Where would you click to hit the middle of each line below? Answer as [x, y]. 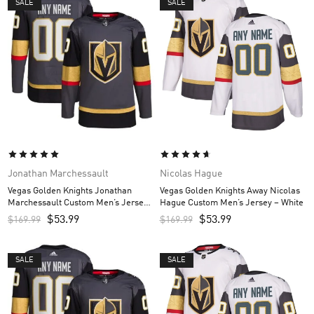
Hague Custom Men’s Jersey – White [231, 203]
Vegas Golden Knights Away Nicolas [230, 191]
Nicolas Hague [191, 174]
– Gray [20, 215]
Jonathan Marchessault [58, 174]
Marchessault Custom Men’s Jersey [78, 203]
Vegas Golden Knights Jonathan [70, 191]
